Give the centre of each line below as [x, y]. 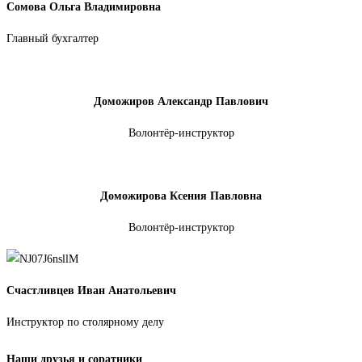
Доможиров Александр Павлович [181, 102]
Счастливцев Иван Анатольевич [91, 291]
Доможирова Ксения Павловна [181, 196]
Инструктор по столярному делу [85, 322]
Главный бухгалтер [54, 39]
